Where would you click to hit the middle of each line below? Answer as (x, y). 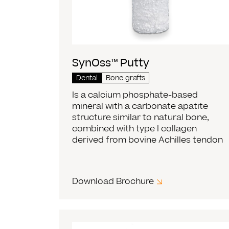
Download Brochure (113, 181)
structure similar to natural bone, (141, 117)
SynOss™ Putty (111, 63)
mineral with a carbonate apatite (140, 106)
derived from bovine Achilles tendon (148, 140)
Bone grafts (126, 78)
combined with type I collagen (135, 129)
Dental (87, 78)
